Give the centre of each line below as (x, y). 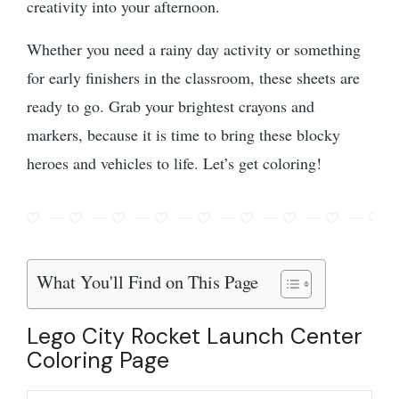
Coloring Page (98, 360)
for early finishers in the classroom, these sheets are (193, 77)
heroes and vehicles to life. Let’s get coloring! (174, 163)
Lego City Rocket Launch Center (195, 336)
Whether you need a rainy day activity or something (194, 49)
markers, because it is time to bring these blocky (183, 134)
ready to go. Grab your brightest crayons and (171, 106)
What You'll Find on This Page (147, 281)
